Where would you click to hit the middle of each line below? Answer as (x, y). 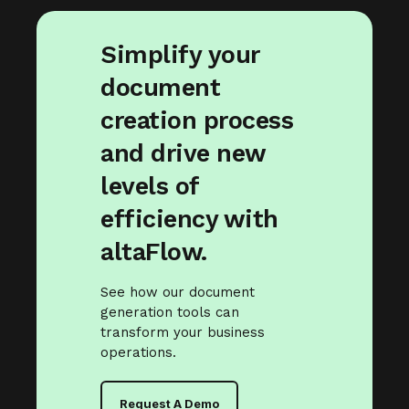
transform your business (183, 332)
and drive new (183, 153)
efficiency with (189, 219)
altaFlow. (154, 252)
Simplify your (180, 54)
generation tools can (170, 312)
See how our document (178, 292)
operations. (138, 352)
